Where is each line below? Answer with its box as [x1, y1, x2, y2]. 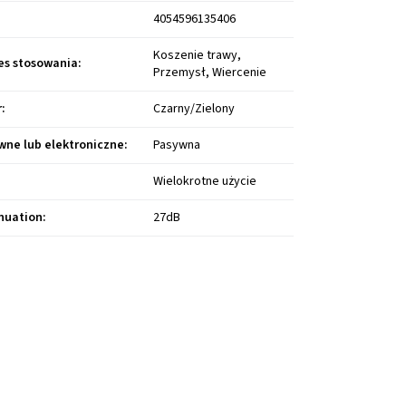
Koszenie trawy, [153, 46, 242, 65]
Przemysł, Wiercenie [153, 63, 267, 82]
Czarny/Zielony [153, 100, 236, 119]
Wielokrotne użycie [153, 172, 257, 191]
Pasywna [153, 136, 201, 155]
